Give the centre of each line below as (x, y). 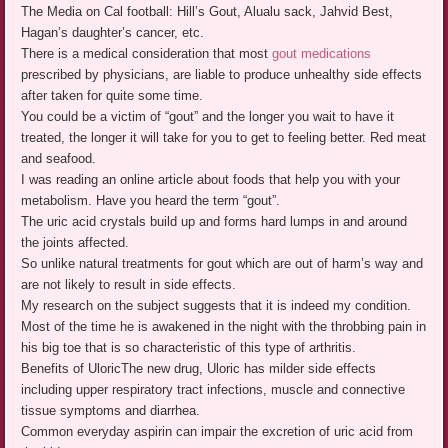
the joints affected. (75, 242)
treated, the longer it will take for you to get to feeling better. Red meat (224, 137)
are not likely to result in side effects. (129, 284)
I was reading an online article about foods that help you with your (211, 179)
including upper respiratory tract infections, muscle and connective (213, 389)
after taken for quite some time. (112, 95)
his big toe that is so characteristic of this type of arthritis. (189, 347)
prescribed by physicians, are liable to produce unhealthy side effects (222, 74)
